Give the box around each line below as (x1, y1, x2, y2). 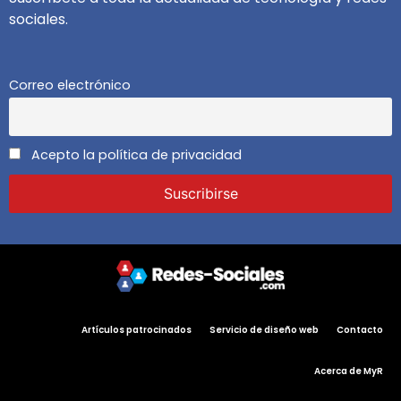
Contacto (337, 322, 383, 337)
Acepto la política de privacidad (28, 146, 242, 164)
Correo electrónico (9, 75, 131, 94)
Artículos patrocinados (81, 322, 192, 337)
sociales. (9, 9, 68, 30)
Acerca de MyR (314, 363, 383, 378)
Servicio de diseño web (209, 322, 319, 337)
